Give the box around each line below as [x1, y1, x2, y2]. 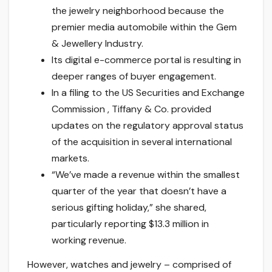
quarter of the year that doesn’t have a [52, 185, 226, 198]
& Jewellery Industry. [52, 37, 143, 50]
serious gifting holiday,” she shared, [52, 201, 206, 214]
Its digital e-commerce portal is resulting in [52, 53, 241, 67]
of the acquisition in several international [52, 135, 232, 149]
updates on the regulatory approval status [52, 119, 243, 132]
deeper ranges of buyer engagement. [52, 70, 216, 83]
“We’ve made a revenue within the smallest [52, 168, 240, 182]
